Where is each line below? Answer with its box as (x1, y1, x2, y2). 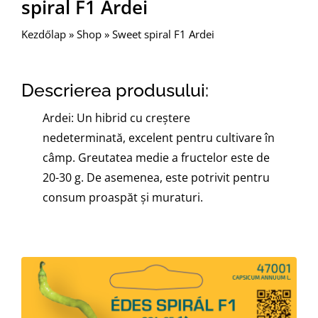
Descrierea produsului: (21, 79, 209, 101)
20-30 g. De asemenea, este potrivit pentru (43, 169, 270, 185)
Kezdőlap (21, 26, 66, 41)
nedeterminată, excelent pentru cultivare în (43, 129, 275, 146)
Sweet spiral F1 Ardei (112, 26, 214, 41)
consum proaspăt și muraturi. (43, 189, 203, 205)
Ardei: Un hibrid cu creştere (43, 109, 190, 126)
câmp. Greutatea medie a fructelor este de (43, 149, 270, 165)
